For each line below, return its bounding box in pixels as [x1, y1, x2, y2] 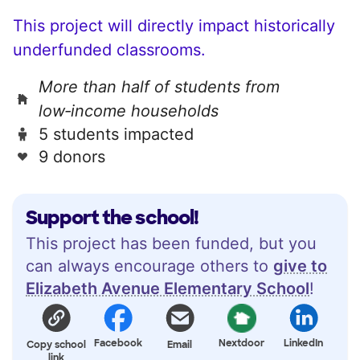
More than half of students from [39, 76, 280, 96]
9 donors [39, 146, 105, 166]
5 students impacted [39, 124, 194, 144]
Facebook [94, 336, 143, 350]
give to [273, 256, 327, 276]
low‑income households [39, 100, 219, 121]
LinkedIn [284, 336, 324, 350]
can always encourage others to [26, 256, 273, 276]
